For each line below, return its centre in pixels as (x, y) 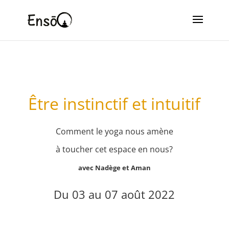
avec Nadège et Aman (114, 168)
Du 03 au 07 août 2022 (114, 194)
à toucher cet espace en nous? (114, 149)
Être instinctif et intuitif (114, 104)
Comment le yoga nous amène (114, 131)
